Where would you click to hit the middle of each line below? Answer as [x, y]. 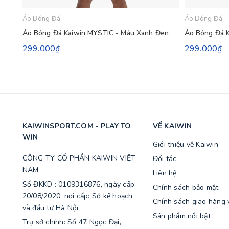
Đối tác [165, 158]
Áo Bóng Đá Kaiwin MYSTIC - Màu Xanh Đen [96, 33]
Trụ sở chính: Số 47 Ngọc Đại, [72, 222]
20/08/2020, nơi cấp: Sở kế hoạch [77, 196]
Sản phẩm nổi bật [181, 216]
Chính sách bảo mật [186, 187]
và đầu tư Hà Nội [50, 208]
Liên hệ [165, 173]
